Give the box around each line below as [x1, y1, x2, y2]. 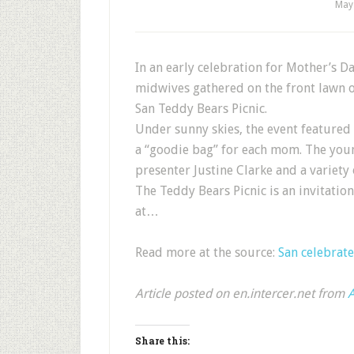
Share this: [135, 334, 190, 347]
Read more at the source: [135, 245, 278, 260]
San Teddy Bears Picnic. [135, 101, 267, 116]
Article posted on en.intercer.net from [135, 286, 348, 301]
